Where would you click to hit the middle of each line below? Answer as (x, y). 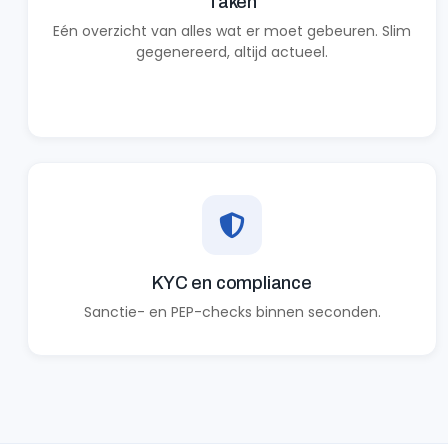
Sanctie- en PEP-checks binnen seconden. (232, 312)
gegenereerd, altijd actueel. (232, 52)
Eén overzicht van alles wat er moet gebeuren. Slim (232, 31)
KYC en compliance (232, 283)
